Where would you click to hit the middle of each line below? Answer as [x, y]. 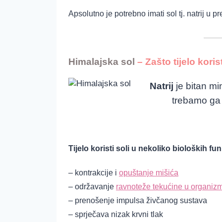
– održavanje [92, 186]
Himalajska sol [102, 62]
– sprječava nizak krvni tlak [116, 214]
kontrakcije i [97, 172]
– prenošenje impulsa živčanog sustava [138, 200]
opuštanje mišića [149, 172]
